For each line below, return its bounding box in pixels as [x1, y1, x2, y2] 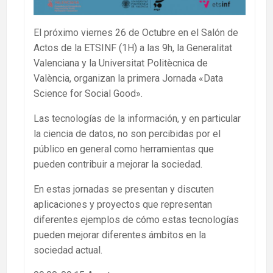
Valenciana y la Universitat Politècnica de [34, 57, 208, 69]
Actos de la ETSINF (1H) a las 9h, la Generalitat [34, 42, 232, 54]
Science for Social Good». [34, 88, 143, 100]
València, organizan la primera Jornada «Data [34, 73, 223, 85]
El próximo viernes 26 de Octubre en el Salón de [34, 27, 238, 39]
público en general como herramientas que [34, 143, 214, 155]
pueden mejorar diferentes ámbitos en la [34, 229, 206, 241]
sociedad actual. [34, 244, 102, 257]
